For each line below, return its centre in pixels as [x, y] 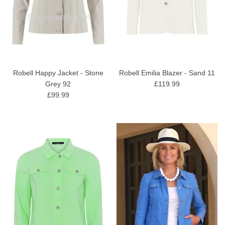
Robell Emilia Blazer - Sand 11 [167, 73]
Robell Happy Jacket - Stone [58, 73]
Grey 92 [58, 84]
